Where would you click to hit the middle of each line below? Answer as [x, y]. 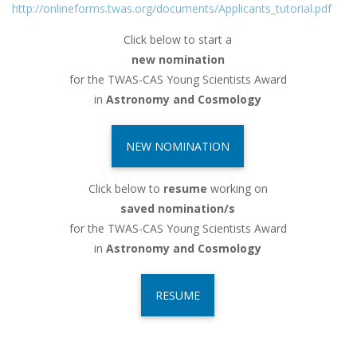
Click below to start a [178, 40]
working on [237, 189]
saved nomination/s [178, 209]
